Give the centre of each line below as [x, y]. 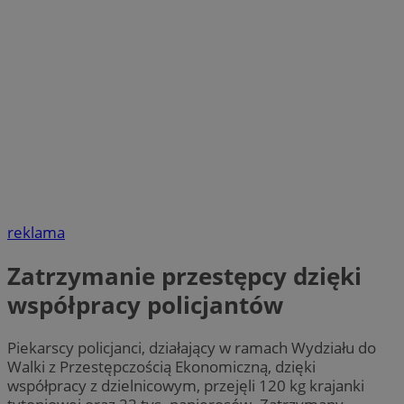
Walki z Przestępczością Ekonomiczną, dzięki [161, 367]
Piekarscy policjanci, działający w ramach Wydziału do [192, 348]
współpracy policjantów [145, 304]
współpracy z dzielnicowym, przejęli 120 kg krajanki [186, 386]
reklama [36, 233]
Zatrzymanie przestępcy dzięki [184, 275]
